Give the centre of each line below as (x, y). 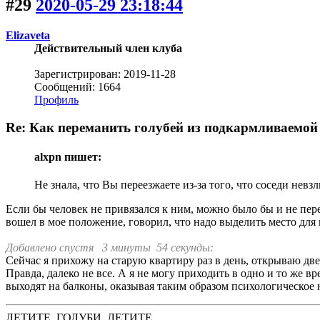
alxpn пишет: (68, 156)
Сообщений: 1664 (77, 86)
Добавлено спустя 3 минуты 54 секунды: (110, 248)
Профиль (56, 99)
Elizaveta (28, 35)
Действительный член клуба (108, 48)
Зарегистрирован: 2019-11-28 (105, 74)
